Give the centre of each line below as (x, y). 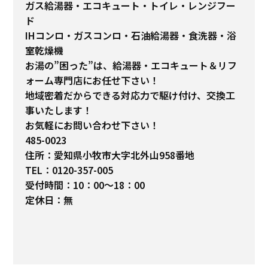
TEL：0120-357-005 (69, 170)
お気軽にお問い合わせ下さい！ (92, 125)
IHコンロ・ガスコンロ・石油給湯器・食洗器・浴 (131, 35)
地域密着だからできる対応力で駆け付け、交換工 (130, 95)
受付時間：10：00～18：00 (85, 185)
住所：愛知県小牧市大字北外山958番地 (110, 155)
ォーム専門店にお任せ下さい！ (92, 80)
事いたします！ (59, 110)
